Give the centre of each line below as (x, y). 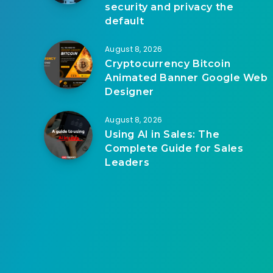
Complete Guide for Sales (174, 148)
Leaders (129, 162)
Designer (129, 91)
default (125, 21)
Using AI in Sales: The (162, 134)
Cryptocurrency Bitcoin (168, 63)
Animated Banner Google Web (186, 77)
